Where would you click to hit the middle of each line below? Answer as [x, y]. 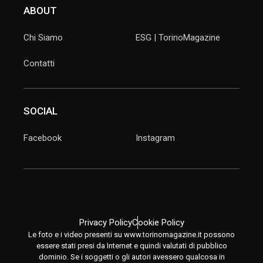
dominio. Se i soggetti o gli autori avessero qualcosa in [131, 257]
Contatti [39, 64]
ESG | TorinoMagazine [178, 38]
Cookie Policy [158, 223]
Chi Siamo [43, 38]
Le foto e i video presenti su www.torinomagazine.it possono [131, 235]
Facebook [43, 138]
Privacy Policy [105, 223]
